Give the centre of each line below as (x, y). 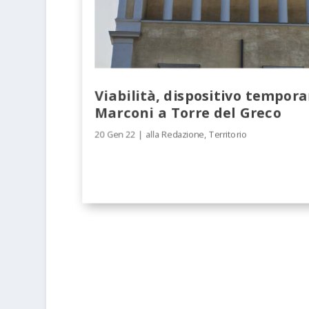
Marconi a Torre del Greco (188, 112)
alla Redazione (175, 134)
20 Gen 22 (115, 134)
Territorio (228, 134)
